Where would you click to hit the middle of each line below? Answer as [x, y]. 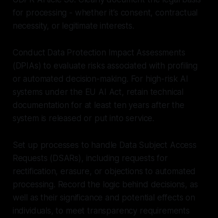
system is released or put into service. [83, 118]
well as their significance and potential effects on [104, 197]
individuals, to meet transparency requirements [101, 210]
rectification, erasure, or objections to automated [104, 171]
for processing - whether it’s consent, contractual [105, 12]
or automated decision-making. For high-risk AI [100, 79]
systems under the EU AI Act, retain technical [98, 92]
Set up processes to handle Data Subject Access [104, 145]
